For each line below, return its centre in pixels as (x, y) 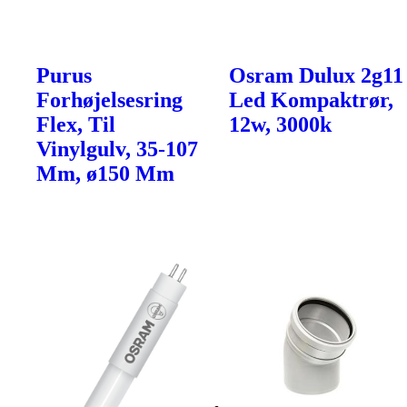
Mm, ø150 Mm (105, 173)
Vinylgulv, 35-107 (117, 149)
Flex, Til (76, 124)
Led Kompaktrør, (312, 99)
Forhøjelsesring (109, 99)
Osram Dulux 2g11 (317, 75)
